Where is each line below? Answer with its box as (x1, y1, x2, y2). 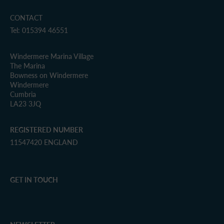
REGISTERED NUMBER (10, 125, 83, 135)
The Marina (10, 61, 45, 71)
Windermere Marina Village (10, 51, 93, 61)
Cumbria (10, 89, 36, 99)
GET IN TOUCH (10, 175, 58, 185)
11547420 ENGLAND (10, 137, 78, 147)
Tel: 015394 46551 (10, 25, 68, 35)
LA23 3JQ (10, 99, 41, 109)
